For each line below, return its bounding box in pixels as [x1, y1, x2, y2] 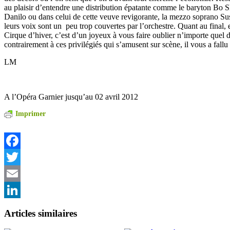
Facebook [4, 152, 36, 161]
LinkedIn [4, 201, 34, 210]
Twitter [4, 168, 27, 178]
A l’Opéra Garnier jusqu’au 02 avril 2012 [4, 92, 138, 101]
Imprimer [15, 109, 46, 118]
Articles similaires [4, 207, 77, 219]
